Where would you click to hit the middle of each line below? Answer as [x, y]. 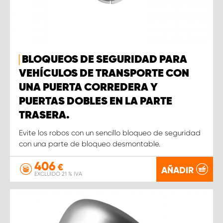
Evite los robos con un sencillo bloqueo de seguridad [110, 133]
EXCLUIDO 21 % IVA [58, 174]
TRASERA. [44, 115]
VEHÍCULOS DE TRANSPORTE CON [104, 73]
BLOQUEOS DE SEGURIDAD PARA [105, 59]
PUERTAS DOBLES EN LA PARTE [96, 101]
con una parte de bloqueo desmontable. [90, 144]
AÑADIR [177, 170]
